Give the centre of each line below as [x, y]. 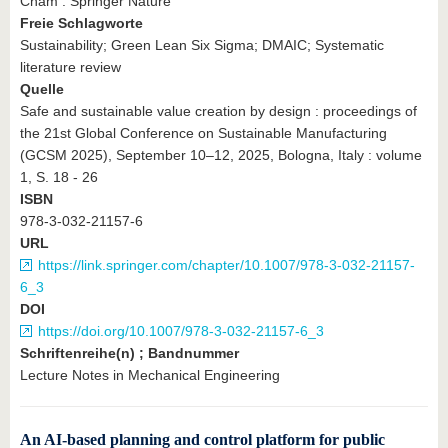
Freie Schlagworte [81, 22]
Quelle [42, 88]
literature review [70, 66]
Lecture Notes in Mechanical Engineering [150, 374]
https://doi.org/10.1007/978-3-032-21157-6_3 [181, 330]
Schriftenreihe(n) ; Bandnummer [129, 352]
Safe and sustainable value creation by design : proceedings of [218, 110]
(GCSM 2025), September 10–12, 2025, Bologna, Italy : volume [221, 154]
